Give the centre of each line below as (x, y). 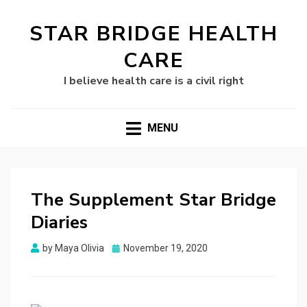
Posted (127, 248)
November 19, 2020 (165, 248)
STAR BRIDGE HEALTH (153, 34)
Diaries (59, 223)
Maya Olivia (79, 248)
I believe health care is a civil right (153, 81)
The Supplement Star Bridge (153, 200)
